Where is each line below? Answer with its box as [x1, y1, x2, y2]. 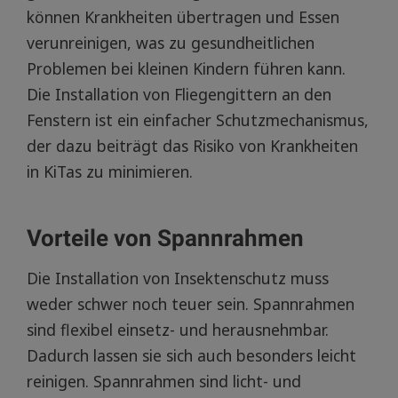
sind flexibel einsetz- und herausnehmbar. [27, 318, 329, 340]
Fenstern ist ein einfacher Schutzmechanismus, [27, 108, 369, 131]
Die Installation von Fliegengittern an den [27, 83, 331, 105]
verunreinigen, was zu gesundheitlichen [27, 31, 314, 53]
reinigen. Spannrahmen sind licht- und [27, 370, 301, 392]
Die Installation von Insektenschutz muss [27, 267, 329, 289]
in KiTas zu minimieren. [27, 160, 193, 182]
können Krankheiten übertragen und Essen [27, 5, 339, 28]
